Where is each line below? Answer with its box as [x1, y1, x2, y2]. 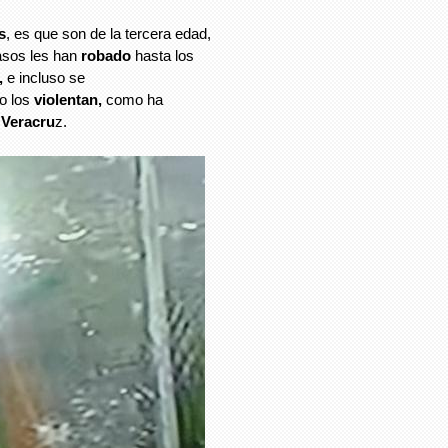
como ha [102, 91, 163, 109]
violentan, [34, 91, 102, 109]
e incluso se [3, 69, 85, 87]
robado [81, 47, 131, 65]
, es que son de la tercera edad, [6, 25, 211, 43]
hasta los [131, 47, 194, 65]
